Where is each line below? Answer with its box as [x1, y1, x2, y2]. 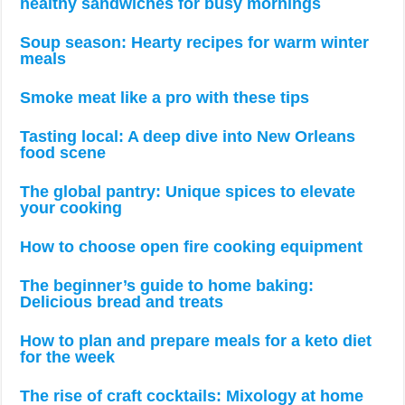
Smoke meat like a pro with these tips [20, 89, 310, 108]
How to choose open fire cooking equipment [20, 238, 363, 257]
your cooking [20, 199, 123, 218]
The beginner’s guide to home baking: [20, 277, 315, 296]
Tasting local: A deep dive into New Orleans [20, 127, 356, 146]
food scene [20, 144, 107, 163]
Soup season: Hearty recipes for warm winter [20, 33, 370, 52]
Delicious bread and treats [20, 293, 224, 312]
